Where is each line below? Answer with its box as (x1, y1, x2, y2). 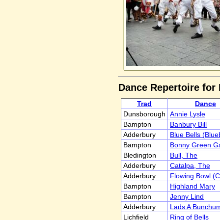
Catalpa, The (170, 162, 210, 169)
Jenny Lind (170, 192, 204, 200)
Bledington (123, 151, 156, 159)
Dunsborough (123, 110, 165, 118)
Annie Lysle (170, 110, 205, 118)
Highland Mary (170, 182, 215, 190)
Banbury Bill (170, 120, 207, 128)
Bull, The (170, 151, 197, 159)
